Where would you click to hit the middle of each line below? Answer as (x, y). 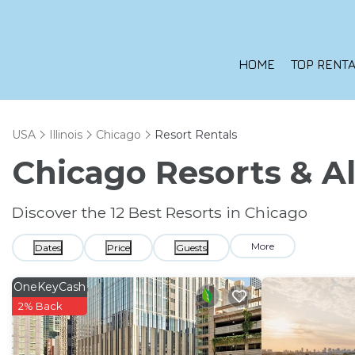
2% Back (40, 306)
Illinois (66, 135)
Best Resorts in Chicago (216, 212)
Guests (191, 248)
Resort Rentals (196, 135)
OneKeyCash (50, 287)
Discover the (61, 212)
